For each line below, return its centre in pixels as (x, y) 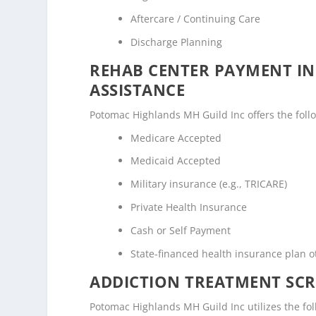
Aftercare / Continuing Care (196, 19)
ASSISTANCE (138, 89)
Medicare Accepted (176, 138)
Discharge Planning (177, 42)
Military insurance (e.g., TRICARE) (209, 184)
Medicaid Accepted (176, 161)
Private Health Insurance (189, 207)
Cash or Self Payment (181, 230)
